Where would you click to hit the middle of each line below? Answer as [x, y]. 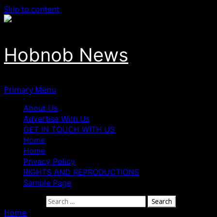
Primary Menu [30, 90]
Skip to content [32, 9]
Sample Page [47, 183]
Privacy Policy [49, 161]
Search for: [24, 201]
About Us [40, 108]
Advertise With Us [56, 119]
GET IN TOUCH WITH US [69, 129]
